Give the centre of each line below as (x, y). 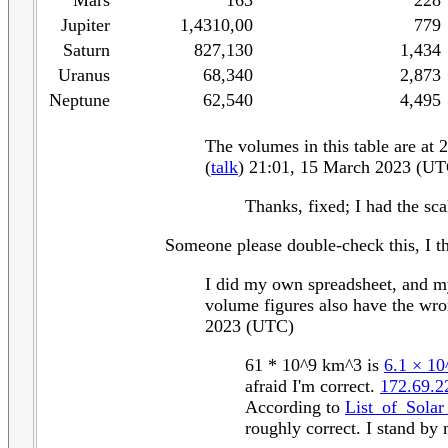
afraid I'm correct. (312, 385)
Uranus (84, 75)
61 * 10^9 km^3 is (314, 364)
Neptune (79, 100)
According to (295, 406)
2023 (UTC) (249, 326)
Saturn (86, 50)
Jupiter (85, 25)
